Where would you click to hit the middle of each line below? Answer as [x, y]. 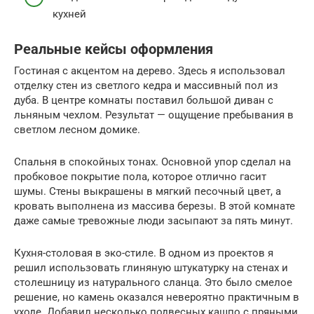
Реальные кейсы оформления [114, 50]
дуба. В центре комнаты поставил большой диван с [144, 101]
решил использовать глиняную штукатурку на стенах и [151, 268]
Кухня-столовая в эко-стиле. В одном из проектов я [144, 253]
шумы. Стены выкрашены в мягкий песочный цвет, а [148, 192]
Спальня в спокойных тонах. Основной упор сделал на [152, 162]
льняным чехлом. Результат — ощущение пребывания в [154, 115]
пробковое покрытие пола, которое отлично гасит [140, 177]
